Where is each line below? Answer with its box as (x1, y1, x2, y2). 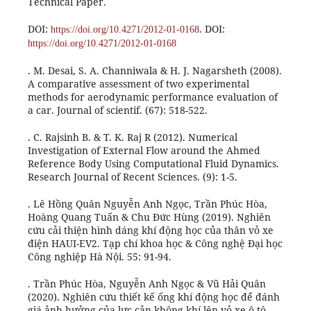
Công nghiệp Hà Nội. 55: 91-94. (27, 250, 171, 264)
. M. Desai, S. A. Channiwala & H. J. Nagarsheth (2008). (27, 64, 282, 78)
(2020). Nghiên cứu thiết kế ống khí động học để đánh (27, 290, 280, 304)
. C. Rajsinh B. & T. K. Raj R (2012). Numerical (27, 131, 237, 144)
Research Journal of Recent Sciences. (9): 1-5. (27, 170, 237, 184)
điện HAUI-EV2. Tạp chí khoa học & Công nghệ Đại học (27, 237, 283, 251)
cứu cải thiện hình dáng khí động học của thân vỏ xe (27, 224, 274, 237)
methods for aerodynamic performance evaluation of (27, 90, 278, 104)
